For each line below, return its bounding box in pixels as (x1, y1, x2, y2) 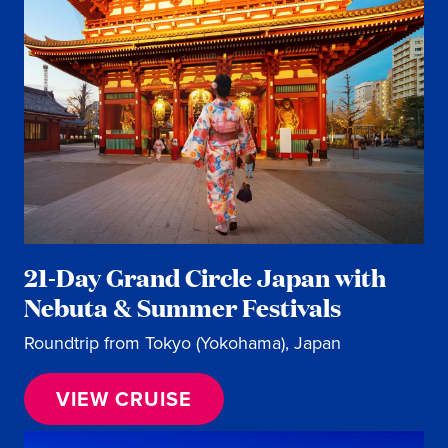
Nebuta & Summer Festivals (24, 290, 341, 324)
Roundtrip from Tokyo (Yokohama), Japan (24, 330, 341, 356)
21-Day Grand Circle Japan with (24, 260, 386, 294)
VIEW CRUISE (56, 384, 192, 414)
